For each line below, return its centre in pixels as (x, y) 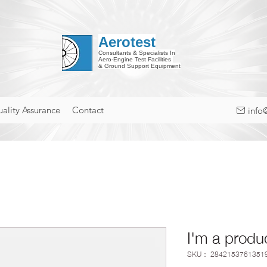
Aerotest (127, 42)
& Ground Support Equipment (139, 66)
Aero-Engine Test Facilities (135, 59)
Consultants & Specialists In (136, 53)
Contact (88, 110)
